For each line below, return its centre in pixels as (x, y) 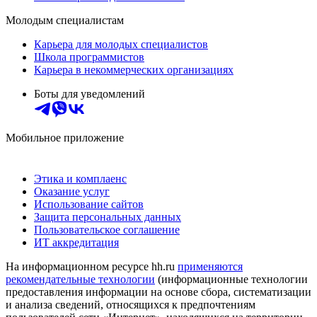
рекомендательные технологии (80, 279)
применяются (210, 266)
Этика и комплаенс (80, 178)
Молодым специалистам (65, 20)
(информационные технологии (231, 279)
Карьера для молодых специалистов (121, 44)
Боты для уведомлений (90, 93)
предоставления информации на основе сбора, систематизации (158, 292)
